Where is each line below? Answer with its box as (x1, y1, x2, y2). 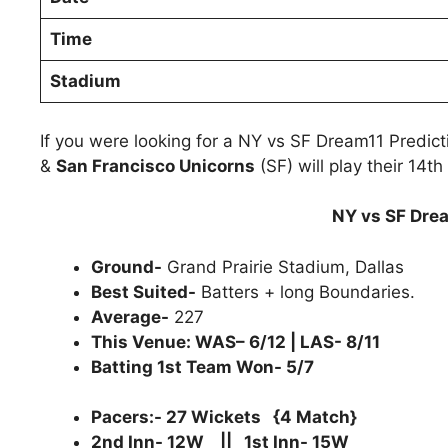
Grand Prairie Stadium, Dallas (162, 256, 404, 277)
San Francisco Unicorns (56, 155, 255, 176)
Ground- (91, 256, 162, 277)
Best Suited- (91, 281, 196, 302)
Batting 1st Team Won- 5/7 (91, 356, 314, 377)
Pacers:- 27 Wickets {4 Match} (91, 407, 357, 428)
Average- (91, 306, 169, 327)
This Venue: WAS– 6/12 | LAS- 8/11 (91, 331, 380, 352)
